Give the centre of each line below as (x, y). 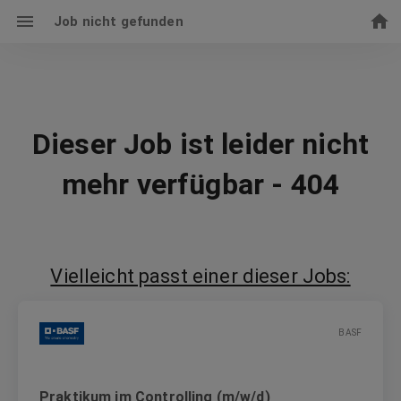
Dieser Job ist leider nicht (200, 144)
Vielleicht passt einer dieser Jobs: (200, 276)
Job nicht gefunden (119, 21)
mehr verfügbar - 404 (200, 184)
